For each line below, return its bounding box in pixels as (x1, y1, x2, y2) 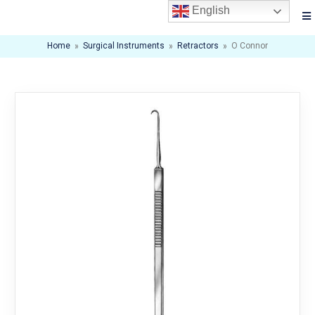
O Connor (231, 40, 268, 53)
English (189, 4, 231, 17)
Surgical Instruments (83, 40, 165, 53)
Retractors (177, 40, 219, 53)
